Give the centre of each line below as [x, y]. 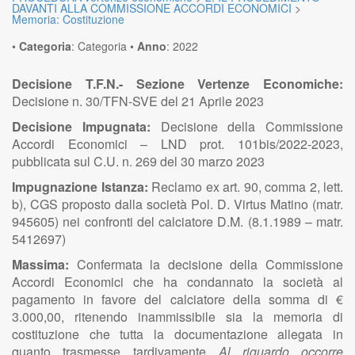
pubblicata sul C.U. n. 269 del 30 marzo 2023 [138, 161]
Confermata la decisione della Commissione [210, 264]
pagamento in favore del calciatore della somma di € [177, 299]
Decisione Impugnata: [81, 126]
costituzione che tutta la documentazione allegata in [177, 334]
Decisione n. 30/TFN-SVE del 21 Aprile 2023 [138, 101]
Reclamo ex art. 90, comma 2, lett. [247, 187]
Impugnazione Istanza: [82, 187]
